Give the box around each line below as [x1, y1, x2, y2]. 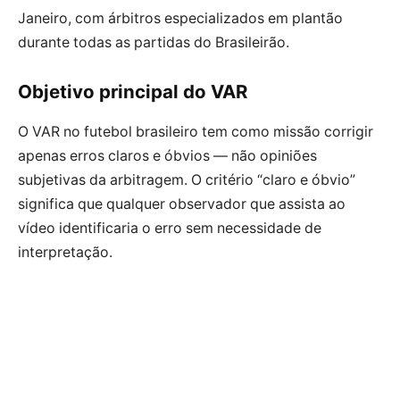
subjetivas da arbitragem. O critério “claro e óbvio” [18, 171, 355, 188]
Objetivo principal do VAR [18, 80, 247, 104]
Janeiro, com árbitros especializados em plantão [18, 9, 343, 27]
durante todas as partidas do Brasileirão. [18, 33, 289, 51]
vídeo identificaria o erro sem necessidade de [18, 219, 321, 237]
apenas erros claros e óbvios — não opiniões [18, 146, 317, 164]
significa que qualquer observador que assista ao [18, 195, 346, 212]
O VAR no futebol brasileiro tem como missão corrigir [18, 122, 373, 140]
